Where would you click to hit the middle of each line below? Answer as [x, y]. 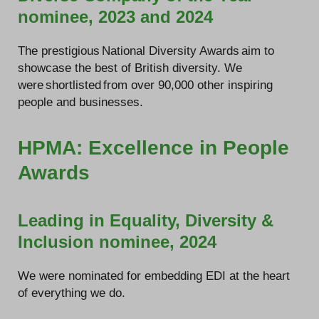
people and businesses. [80, 102]
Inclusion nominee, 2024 [117, 242]
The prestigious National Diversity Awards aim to [146, 51]
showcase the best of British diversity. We [130, 68]
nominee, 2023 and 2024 [115, 17]
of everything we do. [72, 293]
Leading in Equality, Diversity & [146, 220]
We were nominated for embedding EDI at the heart [154, 276]
